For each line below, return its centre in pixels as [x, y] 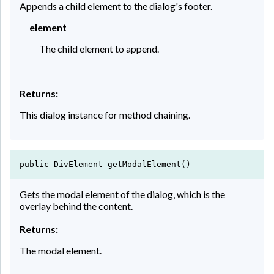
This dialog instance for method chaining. [105, 114]
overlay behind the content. [76, 206]
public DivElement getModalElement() [105, 164]
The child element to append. [99, 48]
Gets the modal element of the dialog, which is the [122, 194]
